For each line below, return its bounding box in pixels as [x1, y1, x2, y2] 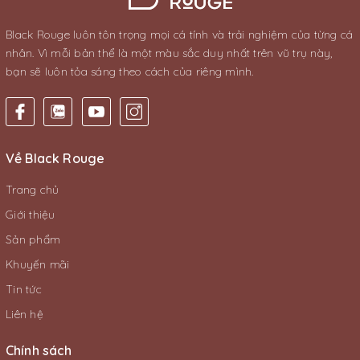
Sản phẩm [6, 232, 60, 247]
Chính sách [6, 342, 72, 358]
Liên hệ [6, 307, 43, 321]
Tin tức [6, 282, 42, 297]
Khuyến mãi [6, 257, 70, 272]
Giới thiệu [6, 207, 55, 222]
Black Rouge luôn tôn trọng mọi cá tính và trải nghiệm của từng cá [6, 27, 354, 42]
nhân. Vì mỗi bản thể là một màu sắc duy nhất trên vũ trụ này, [6, 46, 333, 60]
